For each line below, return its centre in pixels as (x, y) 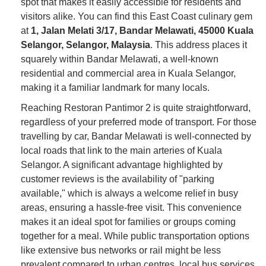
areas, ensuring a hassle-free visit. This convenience (131, 207)
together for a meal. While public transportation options (135, 236)
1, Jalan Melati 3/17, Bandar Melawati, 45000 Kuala (142, 30)
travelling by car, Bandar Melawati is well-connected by (136, 136)
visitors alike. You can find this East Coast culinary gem (137, 16)
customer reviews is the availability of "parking (118, 179)
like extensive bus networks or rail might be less (121, 250)
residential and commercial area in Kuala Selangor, (128, 73)
